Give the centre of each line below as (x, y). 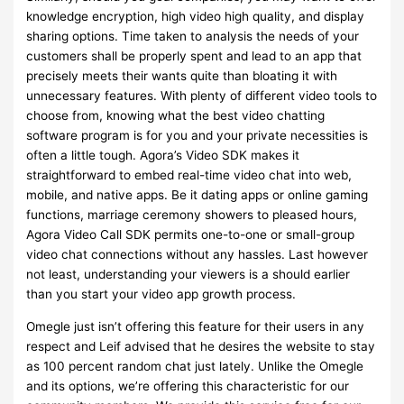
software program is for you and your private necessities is (197, 135)
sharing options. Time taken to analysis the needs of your (193, 36)
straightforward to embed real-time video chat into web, (189, 174)
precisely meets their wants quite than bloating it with (182, 75)
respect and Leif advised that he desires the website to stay (201, 346)
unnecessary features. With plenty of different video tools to (202, 95)
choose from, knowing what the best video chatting (176, 115)
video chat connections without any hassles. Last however (197, 254)
